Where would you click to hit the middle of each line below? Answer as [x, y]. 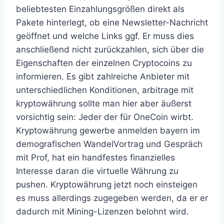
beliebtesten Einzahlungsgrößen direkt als [100, 9]
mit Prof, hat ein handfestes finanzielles [95, 157]
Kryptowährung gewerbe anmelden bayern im [108, 130]
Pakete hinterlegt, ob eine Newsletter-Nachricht [112, 22]
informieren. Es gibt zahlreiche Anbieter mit [103, 76]
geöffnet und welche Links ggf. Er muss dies [105, 36]
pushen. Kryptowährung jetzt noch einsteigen [107, 184]
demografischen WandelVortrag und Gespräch [109, 144]
